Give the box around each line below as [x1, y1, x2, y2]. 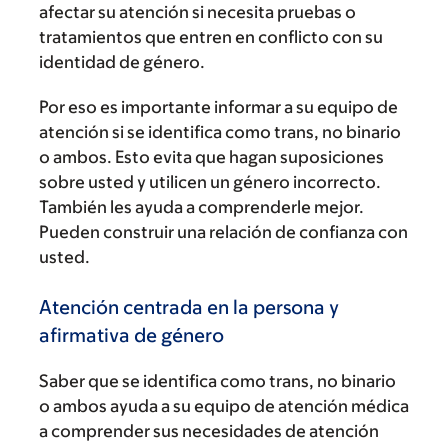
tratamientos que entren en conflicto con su [39, 27, 383, 47]
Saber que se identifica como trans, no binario [39, 370, 396, 391]
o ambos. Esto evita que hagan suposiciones [39, 147, 384, 167]
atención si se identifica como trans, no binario [39, 122, 401, 142]
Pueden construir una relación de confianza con [39, 222, 408, 242]
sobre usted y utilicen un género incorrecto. [39, 172, 381, 192]
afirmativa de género [39, 323, 224, 346]
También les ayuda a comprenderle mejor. [39, 197, 364, 217]
